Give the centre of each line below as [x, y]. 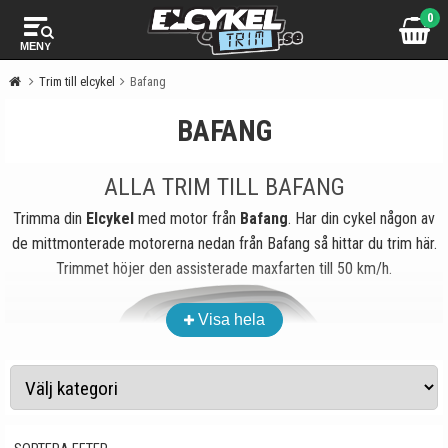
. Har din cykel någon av [361, 218]
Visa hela [231, 319]
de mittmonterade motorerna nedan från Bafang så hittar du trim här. [224, 243]
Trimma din [49, 218]
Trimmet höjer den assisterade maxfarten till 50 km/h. [224, 268]
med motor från [187, 218]
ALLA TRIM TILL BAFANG [224, 187]
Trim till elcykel [77, 81]
